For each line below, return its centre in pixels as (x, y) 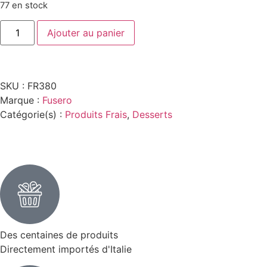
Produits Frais (96, 115)
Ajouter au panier (86, 33)
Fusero (57, 100)
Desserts (152, 115)
